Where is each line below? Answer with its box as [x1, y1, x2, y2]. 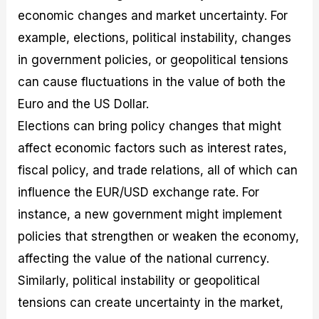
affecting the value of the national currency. [18, 251, 270, 266]
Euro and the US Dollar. [18, 96, 150, 111]
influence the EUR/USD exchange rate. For [18, 184, 260, 199]
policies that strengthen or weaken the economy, [18, 229, 300, 244]
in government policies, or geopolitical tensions [18, 52, 289, 67]
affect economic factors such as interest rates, [18, 140, 288, 155]
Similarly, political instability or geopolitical [18, 273, 261, 288]
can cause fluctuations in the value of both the [18, 74, 286, 89]
